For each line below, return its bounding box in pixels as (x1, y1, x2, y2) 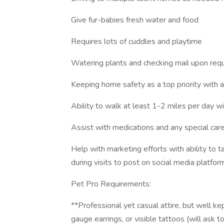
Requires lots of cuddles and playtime (71, 36, 202, 47)
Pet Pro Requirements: (71, 178, 151, 189)
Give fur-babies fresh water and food (71, 14, 198, 25)
